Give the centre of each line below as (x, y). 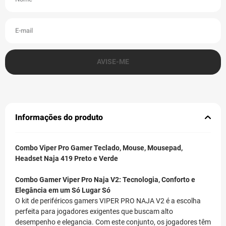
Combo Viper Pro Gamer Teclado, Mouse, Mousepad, (99, 148)
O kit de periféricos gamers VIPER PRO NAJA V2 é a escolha (108, 201)
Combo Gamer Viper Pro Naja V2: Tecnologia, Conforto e (105, 179)
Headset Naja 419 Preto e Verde (67, 158)
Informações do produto (59, 117)
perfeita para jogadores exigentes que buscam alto (94, 211)
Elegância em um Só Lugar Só (63, 190)
